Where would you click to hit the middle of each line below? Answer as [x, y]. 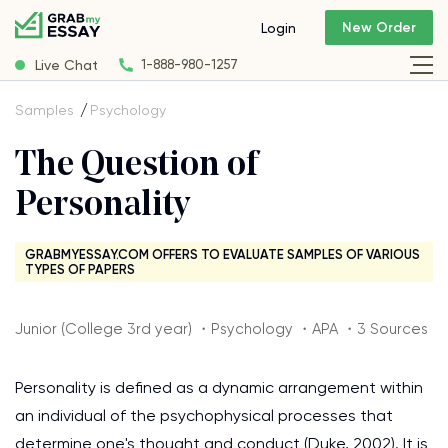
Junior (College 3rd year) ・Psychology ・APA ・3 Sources [221, 329]
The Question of [136, 166]
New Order [379, 28]
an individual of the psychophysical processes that [204, 415]
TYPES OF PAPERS [80, 269]
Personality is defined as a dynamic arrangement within [219, 387]
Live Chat [66, 64]
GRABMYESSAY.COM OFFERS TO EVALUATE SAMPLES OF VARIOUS [222, 254]
